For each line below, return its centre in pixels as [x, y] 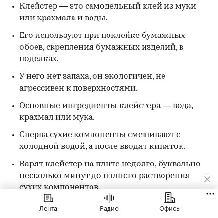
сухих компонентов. [60, 188]
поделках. [39, 59]
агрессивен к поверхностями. [79, 89]
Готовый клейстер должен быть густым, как [109, 205]
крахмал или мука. [57, 118]
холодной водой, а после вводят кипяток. [102, 147]
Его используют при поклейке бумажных [102, 36]
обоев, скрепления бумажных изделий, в [101, 48]
